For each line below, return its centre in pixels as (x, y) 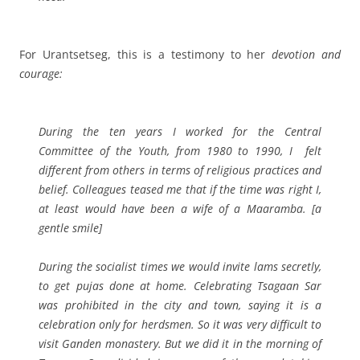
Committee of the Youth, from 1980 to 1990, (164, 151)
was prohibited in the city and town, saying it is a (180, 305)
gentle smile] (70, 228)
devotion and (307, 55)
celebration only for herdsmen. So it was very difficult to (180, 325)
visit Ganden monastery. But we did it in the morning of (180, 344)
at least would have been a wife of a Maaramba (171, 209)
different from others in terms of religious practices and (180, 170)
